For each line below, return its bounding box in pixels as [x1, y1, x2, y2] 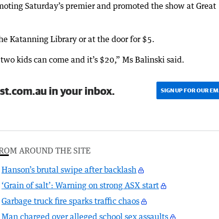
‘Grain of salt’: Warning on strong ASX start [1, 180, 159, 191]
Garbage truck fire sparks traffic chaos [1, 196, 140, 206]
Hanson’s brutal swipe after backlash [1, 165, 137, 175]
